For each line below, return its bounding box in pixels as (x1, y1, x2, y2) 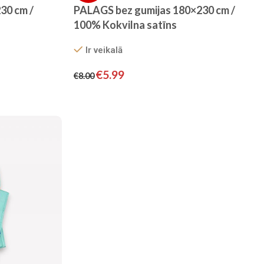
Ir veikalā (85, 45, 123, 56)
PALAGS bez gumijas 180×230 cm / (74, 4, 236, 17)
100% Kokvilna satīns (74, 18, 177, 32)
